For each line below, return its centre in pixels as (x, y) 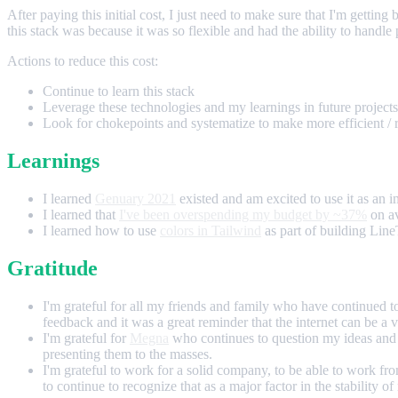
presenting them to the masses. (127, 354)
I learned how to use (101, 231)
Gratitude (52, 268)
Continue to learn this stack (119, 92)
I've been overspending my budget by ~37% (243, 215)
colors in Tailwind (211, 231)
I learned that (81, 215)
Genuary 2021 (135, 199)
